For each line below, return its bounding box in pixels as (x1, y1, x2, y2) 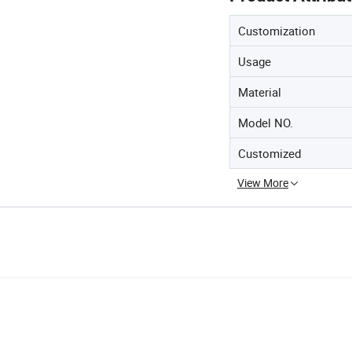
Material (238, 84, 281, 100)
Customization (238, 23, 315, 38)
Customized (238, 145, 301, 161)
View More (237, 175, 288, 190)
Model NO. (238, 115, 293, 130)
